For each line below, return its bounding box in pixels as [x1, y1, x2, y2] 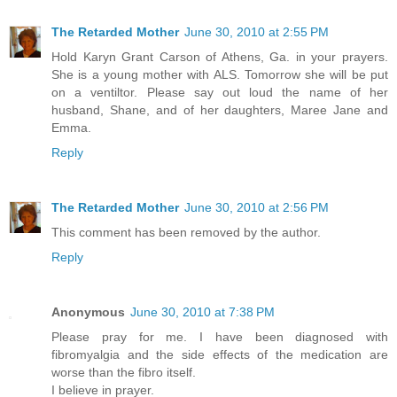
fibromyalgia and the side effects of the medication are [51, 346, 388, 362]
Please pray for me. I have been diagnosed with [51, 329, 388, 344]
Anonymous [51, 304, 125, 319]
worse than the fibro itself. [51, 364, 196, 379]
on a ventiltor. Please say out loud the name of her [51, 84, 388, 99]
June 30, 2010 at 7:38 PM [130, 304, 275, 319]
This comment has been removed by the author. [51, 224, 321, 239]
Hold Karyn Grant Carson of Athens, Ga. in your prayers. [51, 49, 388, 64]
